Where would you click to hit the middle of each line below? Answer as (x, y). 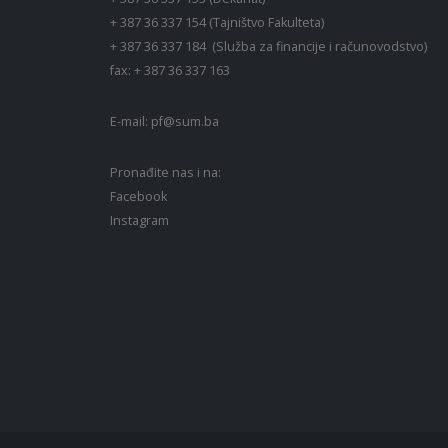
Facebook (138, 197)
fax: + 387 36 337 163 (171, 71)
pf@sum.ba (185, 122)
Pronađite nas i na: (165, 173)
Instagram (139, 221)
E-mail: (130, 122)
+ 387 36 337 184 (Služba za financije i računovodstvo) (268, 47)
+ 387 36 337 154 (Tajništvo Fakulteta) (217, 23)
